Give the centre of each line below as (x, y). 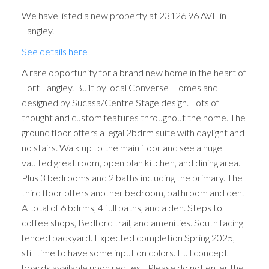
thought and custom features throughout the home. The (133, 118)
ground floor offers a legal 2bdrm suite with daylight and (133, 133)
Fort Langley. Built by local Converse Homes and (119, 88)
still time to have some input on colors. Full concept (124, 253)
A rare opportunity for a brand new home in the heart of (134, 73)
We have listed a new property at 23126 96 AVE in (124, 16)
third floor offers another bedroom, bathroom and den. (132, 193)
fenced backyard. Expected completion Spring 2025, (128, 238)
